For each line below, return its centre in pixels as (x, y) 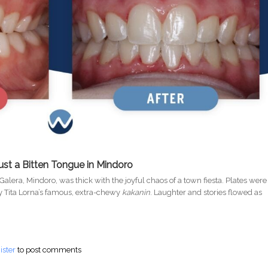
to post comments (49, 250)
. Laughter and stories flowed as (206, 193)
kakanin (136, 193)
